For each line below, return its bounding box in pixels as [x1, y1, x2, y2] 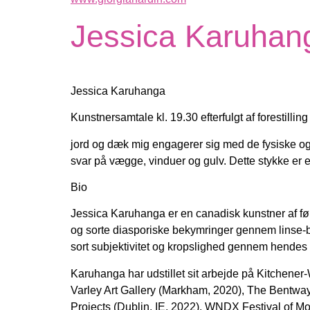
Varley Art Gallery [71, 284, 158, 296]
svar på [71, 154, 109, 167]
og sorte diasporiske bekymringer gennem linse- [71, 224, 306, 237]
